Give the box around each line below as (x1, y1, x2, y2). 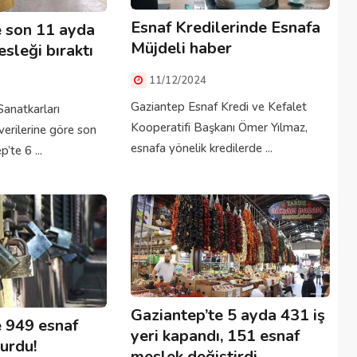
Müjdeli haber (130, 37, 232, 60)
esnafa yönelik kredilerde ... (130, 140, 273, 157)
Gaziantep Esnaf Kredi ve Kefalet (130, 99, 307, 116)
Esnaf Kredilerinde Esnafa (130, 17, 320, 39)
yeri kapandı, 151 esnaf (130, 325, 300, 347)
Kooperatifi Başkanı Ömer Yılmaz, (130, 120, 308, 136)
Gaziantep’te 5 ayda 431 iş (130, 304, 325, 327)
